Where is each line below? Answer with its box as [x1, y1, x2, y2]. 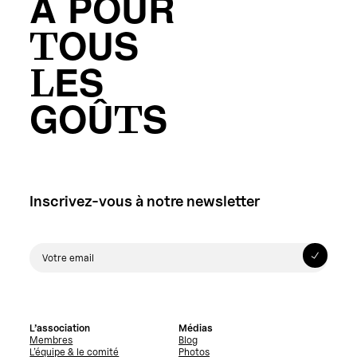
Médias [178, 322, 213, 335]
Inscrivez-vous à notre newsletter [29, 192, 261, 210]
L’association [29, 322, 91, 335]
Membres [29, 334, 73, 347]
